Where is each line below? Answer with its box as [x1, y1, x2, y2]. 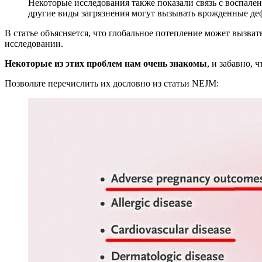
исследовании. [5, 38, 65, 49]
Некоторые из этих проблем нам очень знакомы [5, 58, 207, 68]
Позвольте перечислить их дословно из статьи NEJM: [5, 78, 219, 88]
